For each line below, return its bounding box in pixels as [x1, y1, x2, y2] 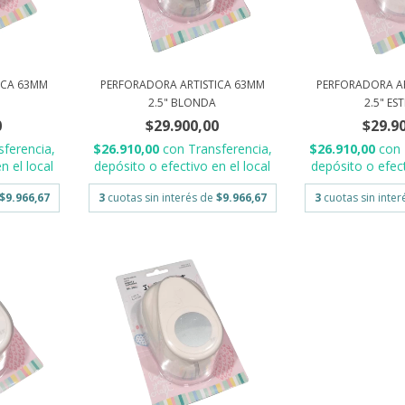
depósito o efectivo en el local [94, 157, 271, 175]
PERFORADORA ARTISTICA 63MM [99, 77, 265, 93]
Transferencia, [187, 140, 272, 158]
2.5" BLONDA [148, 95, 217, 111]
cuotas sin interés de [107, 190, 216, 206]
